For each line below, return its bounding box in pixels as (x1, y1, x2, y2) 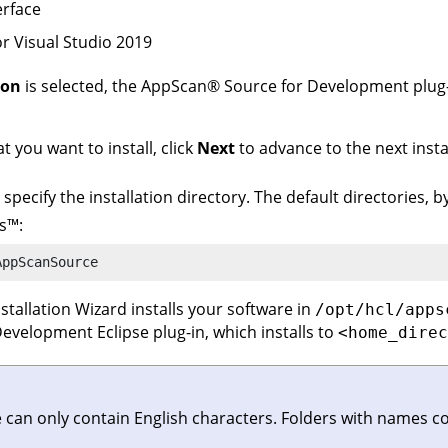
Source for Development (220, 75, 409, 98)
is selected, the (21, 75, 141, 98)
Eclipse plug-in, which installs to (93, 321, 338, 344)
